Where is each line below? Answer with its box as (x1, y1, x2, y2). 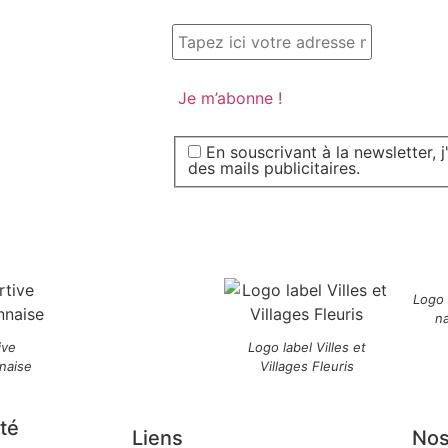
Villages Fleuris (259, 357, 354, 374)
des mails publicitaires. (188, 157, 360, 178)
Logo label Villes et (247, 338, 366, 355)
